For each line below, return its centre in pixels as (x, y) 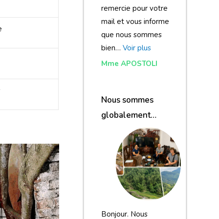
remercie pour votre (134, 8)
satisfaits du (123, 130)
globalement (126, 115)
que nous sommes (131, 34)
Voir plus (137, 48)
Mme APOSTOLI (129, 63)
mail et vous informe (135, 21)
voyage (115, 145)
